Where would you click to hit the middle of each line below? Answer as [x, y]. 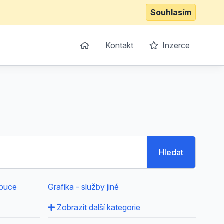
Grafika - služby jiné [83, 187]
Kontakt [119, 45]
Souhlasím [171, 12]
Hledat [171, 152]
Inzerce [175, 45]
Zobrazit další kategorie [98, 207]
